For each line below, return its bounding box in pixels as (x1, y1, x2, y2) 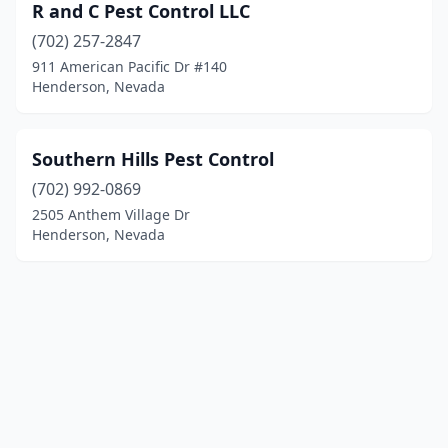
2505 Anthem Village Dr (32, 205, 190, 224)
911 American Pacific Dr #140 (32, 57, 227, 76)
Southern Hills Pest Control (32, 147, 274, 171)
